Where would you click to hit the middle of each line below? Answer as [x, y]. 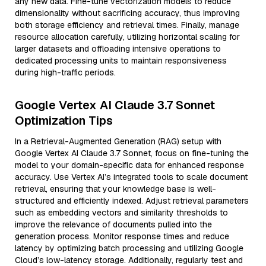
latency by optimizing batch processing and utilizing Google [129, 248]
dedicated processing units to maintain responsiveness [121, 61]
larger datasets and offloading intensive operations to [118, 49]
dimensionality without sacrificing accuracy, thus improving [127, 13]
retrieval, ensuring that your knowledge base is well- [115, 189]
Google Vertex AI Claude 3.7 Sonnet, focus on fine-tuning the [132, 153]
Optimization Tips [64, 121]
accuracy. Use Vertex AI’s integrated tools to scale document [131, 177]
